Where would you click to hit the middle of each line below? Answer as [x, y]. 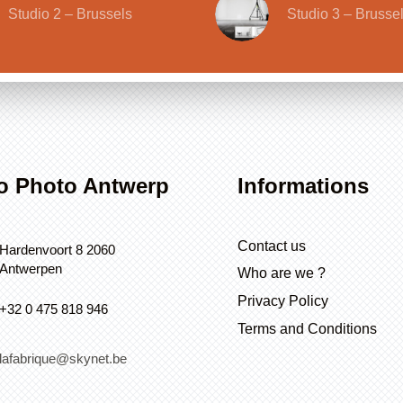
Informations [303, 186]
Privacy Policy [282, 301]
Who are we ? [281, 273]
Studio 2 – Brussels [71, 13]
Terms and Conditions [307, 328]
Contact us [271, 246]
